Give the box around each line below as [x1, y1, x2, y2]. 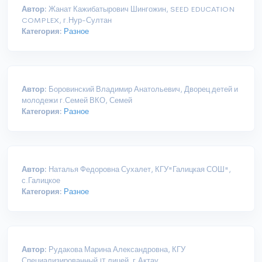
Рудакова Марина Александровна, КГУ [47, 244, 185, 255]
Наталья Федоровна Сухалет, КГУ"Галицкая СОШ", [47, 164, 231, 175]
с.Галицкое [22, 175, 60, 186]
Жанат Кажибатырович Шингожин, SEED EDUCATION [47, 4, 235, 15]
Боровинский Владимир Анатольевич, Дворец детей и [47, 84, 238, 95]
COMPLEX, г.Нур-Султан [22, 15, 112, 26]
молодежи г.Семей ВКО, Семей [22, 95, 132, 106]
